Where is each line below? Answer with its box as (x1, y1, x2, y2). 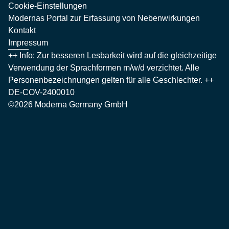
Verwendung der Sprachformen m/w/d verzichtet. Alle (8, 63, 199, 72)
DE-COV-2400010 (8, 88, 75, 97)
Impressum (8, 38, 48, 47)
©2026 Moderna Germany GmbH (8, 100, 128, 109)
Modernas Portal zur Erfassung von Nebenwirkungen (8, 14, 200, 22)
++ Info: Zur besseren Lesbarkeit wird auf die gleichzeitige (8, 51, 217, 60)
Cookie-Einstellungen (8, 2, 87, 10)
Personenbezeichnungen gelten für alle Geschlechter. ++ (8, 76, 214, 84)
